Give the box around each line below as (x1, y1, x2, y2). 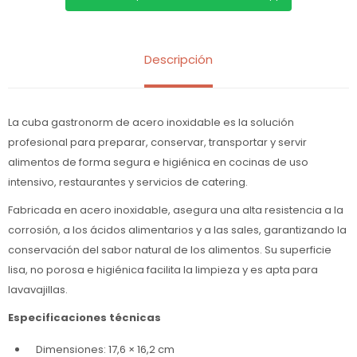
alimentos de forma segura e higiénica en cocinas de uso (8, 155, 308, 170)
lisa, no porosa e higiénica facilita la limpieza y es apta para (8, 262, 318, 277)
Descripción (144, 51, 213, 68)
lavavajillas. (8, 282, 68, 297)
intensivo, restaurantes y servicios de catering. (8, 175, 248, 190)
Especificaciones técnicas (8, 310, 161, 325)
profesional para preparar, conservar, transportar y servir (8, 135, 307, 150)
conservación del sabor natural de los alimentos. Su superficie (8, 242, 331, 257)
